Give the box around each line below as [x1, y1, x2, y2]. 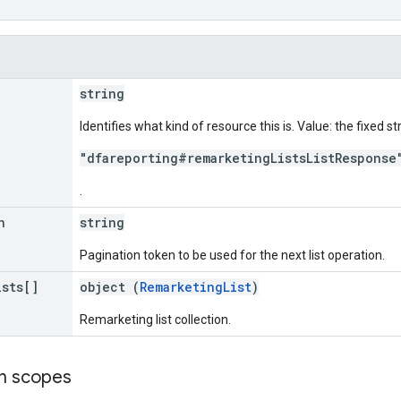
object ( [80, 277, 140, 295]
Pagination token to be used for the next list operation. [80, 247, 385, 262]
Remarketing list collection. [80, 311, 231, 327]
